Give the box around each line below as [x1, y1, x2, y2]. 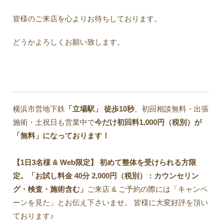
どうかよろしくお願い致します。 [13, 37, 125, 46]
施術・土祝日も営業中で [13, 117, 95, 126]
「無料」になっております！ [13, 131, 110, 140]
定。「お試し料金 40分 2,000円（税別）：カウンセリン [13, 171, 199, 180]
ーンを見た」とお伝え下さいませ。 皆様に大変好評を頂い [13, 198, 209, 207]
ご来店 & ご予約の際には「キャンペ [87, 184, 208, 193]
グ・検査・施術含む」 [13, 184, 88, 193]
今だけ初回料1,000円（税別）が [95, 117, 202, 126]
